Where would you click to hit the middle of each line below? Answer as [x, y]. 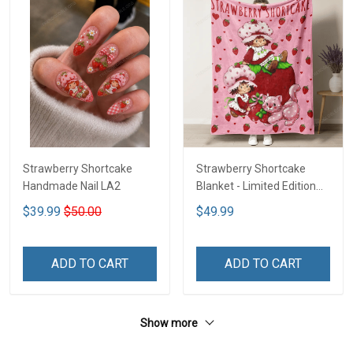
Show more [170, 323]
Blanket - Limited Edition [256, 186]
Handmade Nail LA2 [72, 186]
